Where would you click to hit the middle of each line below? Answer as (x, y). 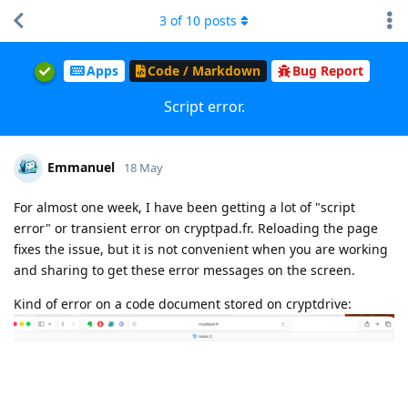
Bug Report (327, 71)
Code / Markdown (204, 71)
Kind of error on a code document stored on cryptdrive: (183, 303)
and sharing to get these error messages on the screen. (184, 270)
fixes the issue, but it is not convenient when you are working (201, 249)
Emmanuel (81, 167)
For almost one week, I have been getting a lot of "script (184, 207)
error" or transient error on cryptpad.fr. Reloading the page (196, 228)
